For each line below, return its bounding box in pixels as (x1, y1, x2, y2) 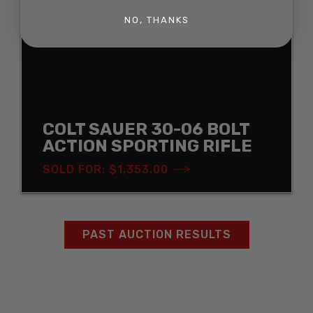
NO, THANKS (124, 14, 189, 25)
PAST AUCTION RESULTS (82, 227, 231, 241)
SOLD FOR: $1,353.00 (43, 162, 168, 176)
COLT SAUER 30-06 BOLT (43, 119, 249, 139)
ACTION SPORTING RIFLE (43, 136, 252, 156)
